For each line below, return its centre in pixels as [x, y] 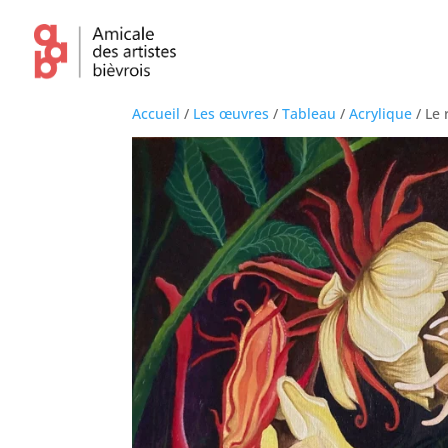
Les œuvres [231, 113]
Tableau [309, 113]
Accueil [156, 113]
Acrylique [380, 113]
